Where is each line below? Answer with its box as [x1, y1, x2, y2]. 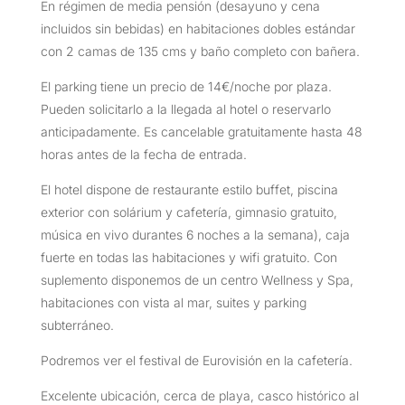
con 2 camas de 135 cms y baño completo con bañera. [40, 42, 360, 59]
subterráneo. [40, 316, 118, 333]
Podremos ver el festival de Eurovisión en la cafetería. [40, 352, 353, 368]
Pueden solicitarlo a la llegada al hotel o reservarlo [40, 100, 331, 117]
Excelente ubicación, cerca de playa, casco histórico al [40, 387, 359, 403]
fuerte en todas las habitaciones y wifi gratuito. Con [40, 249, 337, 265]
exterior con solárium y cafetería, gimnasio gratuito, [40, 203, 337, 220]
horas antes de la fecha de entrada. [40, 146, 247, 162]
